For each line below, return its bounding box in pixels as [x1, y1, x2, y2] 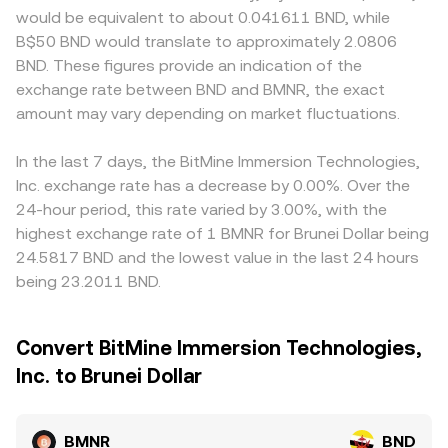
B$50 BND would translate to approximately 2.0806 [16, 32, 397, 51]
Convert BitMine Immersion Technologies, [16, 336, 421, 360]
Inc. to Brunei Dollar [16, 364, 202, 388]
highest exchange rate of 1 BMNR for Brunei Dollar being [16, 224, 429, 243]
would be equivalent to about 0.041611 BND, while [16, 8, 390, 27]
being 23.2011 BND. [16, 272, 161, 291]
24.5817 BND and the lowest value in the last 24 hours [16, 248, 419, 267]
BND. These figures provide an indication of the [16, 56, 362, 75]
